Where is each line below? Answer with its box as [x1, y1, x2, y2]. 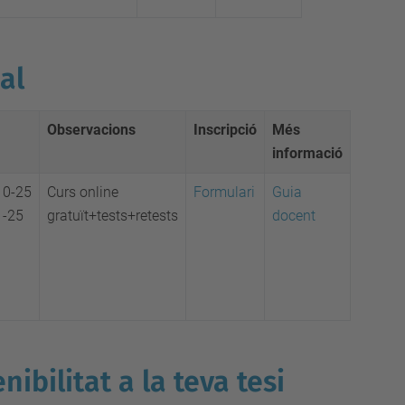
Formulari [193, 184, 255, 201]
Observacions [47, 121, 136, 138]
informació [272, 145, 343, 162]
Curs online [47, 184, 118, 201]
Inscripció [193, 121, 257, 138]
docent [272, 207, 316, 224]
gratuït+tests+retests [47, 207, 178, 224]
